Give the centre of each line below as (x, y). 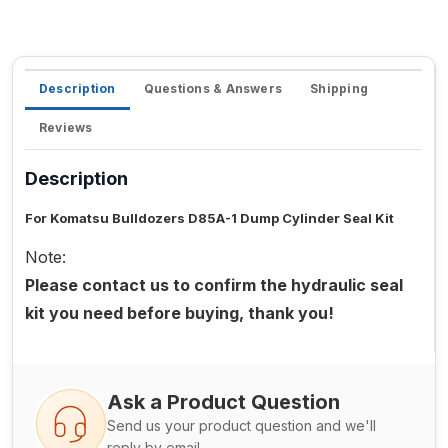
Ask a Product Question (223, 402)
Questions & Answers (213, 89)
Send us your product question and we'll (241, 426)
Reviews (66, 128)
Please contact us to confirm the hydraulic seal (214, 285)
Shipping (339, 89)
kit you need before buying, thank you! (179, 313)
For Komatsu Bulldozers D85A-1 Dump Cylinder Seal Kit (209, 218)
